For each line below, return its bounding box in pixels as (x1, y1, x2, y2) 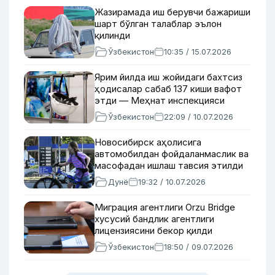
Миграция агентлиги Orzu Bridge (95, 201, 235, 213)
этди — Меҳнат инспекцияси (95, 95, 225, 106)
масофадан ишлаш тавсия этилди (95, 160, 243, 171)
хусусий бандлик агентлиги (95, 213, 214, 225)
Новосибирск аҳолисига (95, 136, 201, 148)
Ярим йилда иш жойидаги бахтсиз (95, 71, 242, 83)
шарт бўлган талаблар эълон (95, 18, 222, 29)
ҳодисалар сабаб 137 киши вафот (95, 83, 242, 95)
